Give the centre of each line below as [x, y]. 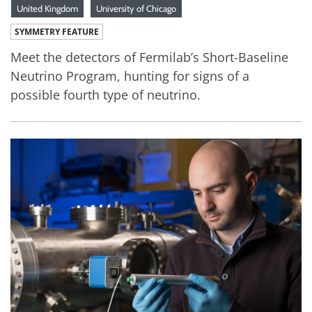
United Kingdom [47, 8]
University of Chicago [136, 8]
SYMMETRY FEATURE [57, 31]
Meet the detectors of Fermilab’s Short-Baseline [149, 57]
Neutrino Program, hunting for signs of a [130, 76]
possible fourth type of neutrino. [106, 94]
